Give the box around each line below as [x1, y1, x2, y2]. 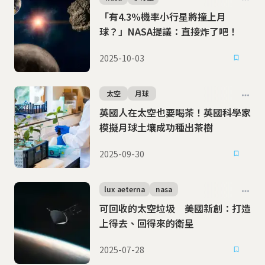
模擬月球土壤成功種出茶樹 [99, 120, 213, 134]
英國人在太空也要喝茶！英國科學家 [99, 105, 251, 119]
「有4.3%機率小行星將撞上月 [99, 9, 226, 24]
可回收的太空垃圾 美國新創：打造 [99, 201, 251, 215]
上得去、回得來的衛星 [99, 216, 194, 230]
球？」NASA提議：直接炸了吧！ [99, 24, 238, 38]
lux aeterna [104, 184, 145, 194]
